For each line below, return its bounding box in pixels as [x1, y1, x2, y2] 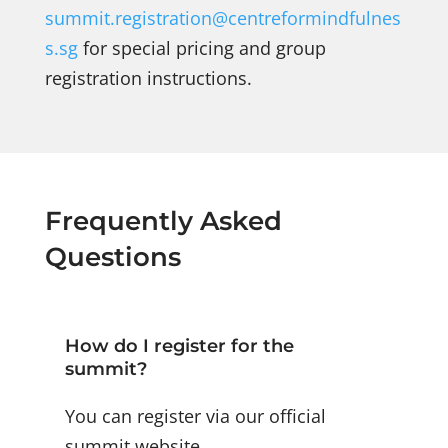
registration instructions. [44, 66, 252, 91]
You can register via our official [64, 404, 326, 429]
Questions [44, 241, 181, 274]
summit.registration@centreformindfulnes [44, 6, 401, 31]
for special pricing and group [77, 36, 326, 61]
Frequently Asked [44, 205, 282, 238]
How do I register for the [64, 335, 294, 358]
